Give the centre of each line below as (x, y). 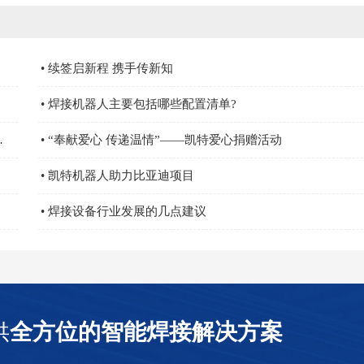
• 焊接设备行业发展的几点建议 (123, 212)
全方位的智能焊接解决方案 (147, 331)
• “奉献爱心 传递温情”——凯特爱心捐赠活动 (161, 140)
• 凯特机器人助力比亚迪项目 (117, 176)
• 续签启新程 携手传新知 (107, 69)
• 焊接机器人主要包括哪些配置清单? (139, 104)
